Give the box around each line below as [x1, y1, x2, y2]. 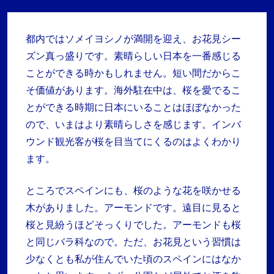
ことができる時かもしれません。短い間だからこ [26, 66, 241, 80]
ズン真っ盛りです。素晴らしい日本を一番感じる [26, 49, 241, 63]
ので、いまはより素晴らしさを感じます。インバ [26, 117, 241, 131]
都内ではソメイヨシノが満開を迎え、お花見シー [26, 32, 241, 46]
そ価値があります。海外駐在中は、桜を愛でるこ [26, 83, 241, 97]
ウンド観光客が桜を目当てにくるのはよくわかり [26, 135, 241, 149]
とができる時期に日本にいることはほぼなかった [26, 100, 241, 114]
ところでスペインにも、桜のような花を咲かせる [26, 183, 241, 198]
